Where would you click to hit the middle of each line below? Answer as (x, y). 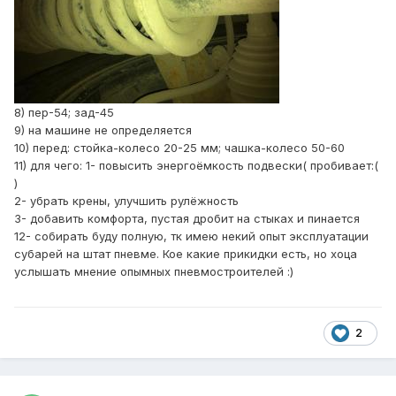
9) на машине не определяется (103, 130)
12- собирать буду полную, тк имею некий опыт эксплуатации (191, 236)
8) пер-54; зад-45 (64, 113)
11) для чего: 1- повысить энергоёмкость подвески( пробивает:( (196, 166)
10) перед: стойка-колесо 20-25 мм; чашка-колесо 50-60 (179, 148)
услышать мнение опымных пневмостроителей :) (154, 272)
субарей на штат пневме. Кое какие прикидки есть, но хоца (186, 254)
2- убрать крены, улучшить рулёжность (126, 201)
